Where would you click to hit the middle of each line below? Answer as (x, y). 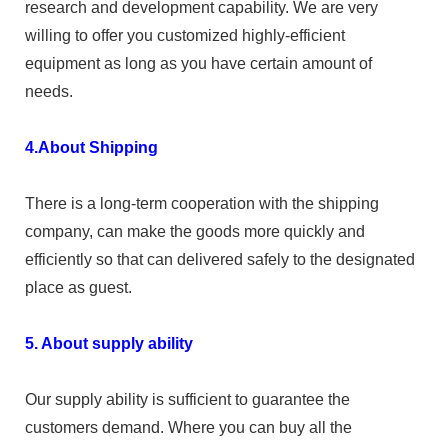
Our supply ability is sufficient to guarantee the (187, 399)
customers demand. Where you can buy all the (188, 427)
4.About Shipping (91, 147)
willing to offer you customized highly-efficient (185, 35)
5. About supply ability (109, 343)
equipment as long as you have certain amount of (198, 63)
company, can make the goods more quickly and (195, 231)
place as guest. (78, 287)
